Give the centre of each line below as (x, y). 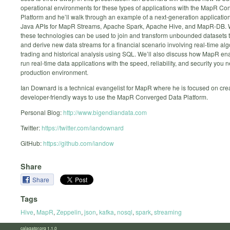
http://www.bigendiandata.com (105, 112)
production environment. (54, 72)
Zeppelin (69, 212)
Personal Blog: (42, 112)
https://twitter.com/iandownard (83, 128)
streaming (168, 212)
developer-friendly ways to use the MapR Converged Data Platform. (114, 97)
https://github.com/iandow (79, 143)
